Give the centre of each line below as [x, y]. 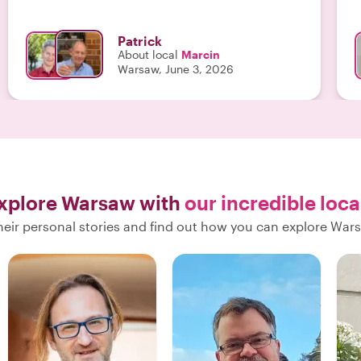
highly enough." [67, 14]
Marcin [201, 54]
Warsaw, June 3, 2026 [176, 69]
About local [148, 54]
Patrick [140, 41]
